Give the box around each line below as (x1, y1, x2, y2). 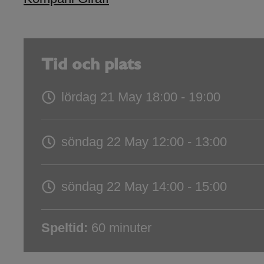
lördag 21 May (61, 90, 142, 105)
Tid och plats (41, 57, 141, 74)
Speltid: (41, 220, 88, 236)
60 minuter (88, 220, 151, 236)
